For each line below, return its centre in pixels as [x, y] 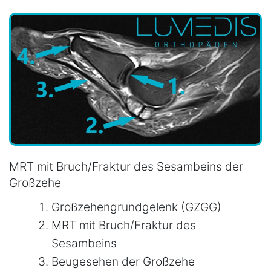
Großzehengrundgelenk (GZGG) [136, 207]
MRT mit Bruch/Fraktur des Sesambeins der [126, 166]
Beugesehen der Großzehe [123, 262]
